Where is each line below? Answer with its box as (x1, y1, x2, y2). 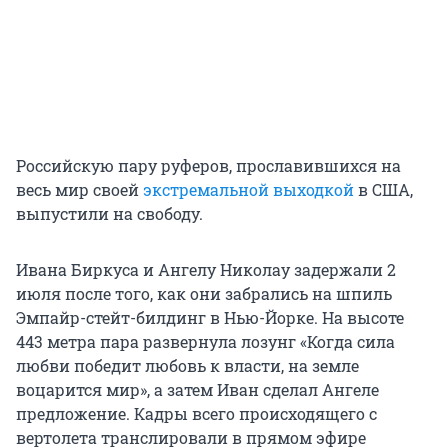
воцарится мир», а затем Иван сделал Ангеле (16, 379, 379, 401)
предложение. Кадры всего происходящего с (16, 403, 377, 425)
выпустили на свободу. (16, 203, 203, 225)
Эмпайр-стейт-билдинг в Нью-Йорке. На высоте (16, 307, 404, 329)
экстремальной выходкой (143, 179, 354, 201)
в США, (354, 179, 413, 201)
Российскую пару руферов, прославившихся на (16, 155, 401, 177)
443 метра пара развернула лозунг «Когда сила (16, 331, 395, 353)
